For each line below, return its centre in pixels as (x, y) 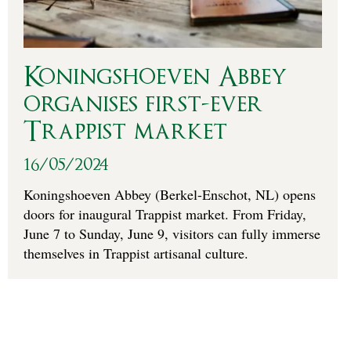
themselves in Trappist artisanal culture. (136, 253)
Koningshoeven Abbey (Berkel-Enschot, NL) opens (170, 194)
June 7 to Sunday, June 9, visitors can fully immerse (172, 233)
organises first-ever (143, 104)
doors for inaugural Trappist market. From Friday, (165, 213)
